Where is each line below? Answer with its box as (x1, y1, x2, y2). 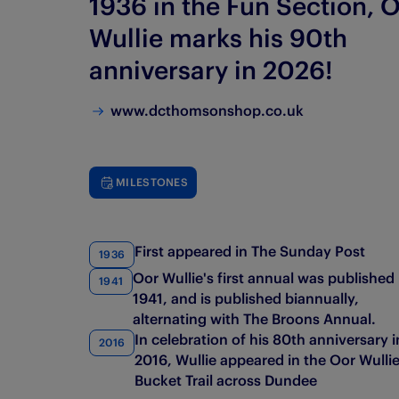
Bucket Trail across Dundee (134, 371, 318, 390)
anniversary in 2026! (89, 54, 333, 87)
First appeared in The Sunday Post (134, 242, 366, 261)
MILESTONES (116, 175, 188, 190)
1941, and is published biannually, (133, 289, 360, 308)
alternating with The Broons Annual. (133, 310, 377, 329)
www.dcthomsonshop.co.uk (110, 102, 304, 120)
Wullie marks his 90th (89, 22, 347, 55)
